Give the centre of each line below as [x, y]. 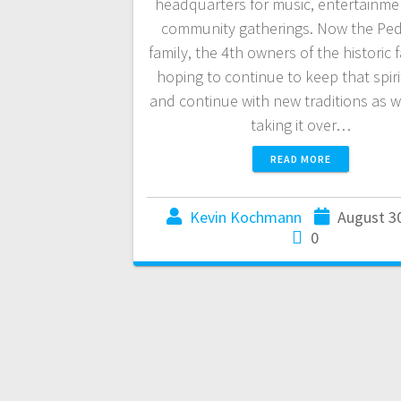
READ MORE [301, 159]
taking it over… [301, 125]
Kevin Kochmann [246, 218]
